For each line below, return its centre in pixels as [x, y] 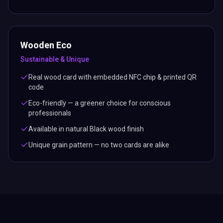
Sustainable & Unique [55, 59]
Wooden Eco [46, 45]
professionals [50, 113]
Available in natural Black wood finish [86, 129]
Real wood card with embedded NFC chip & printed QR [112, 77]
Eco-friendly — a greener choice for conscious [100, 103]
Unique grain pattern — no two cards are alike [99, 145]
